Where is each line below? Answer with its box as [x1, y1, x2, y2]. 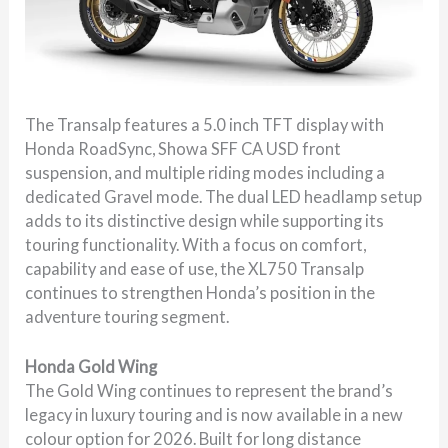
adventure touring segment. [25, 306, 230, 326]
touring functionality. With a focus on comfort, [25, 234, 367, 254]
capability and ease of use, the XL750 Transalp [25, 258, 365, 278]
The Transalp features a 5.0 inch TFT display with [25, 114, 385, 134]
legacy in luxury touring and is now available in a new [25, 404, 404, 424]
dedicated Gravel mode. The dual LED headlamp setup [25, 186, 423, 206]
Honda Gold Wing [25, 356, 158, 376]
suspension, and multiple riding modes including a [25, 162, 386, 182]
